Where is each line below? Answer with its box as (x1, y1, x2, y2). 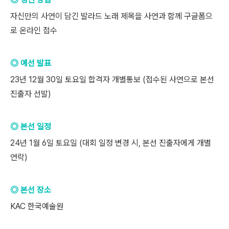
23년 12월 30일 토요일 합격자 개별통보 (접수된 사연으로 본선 (10, 75, 214, 84)
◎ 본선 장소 (10, 185, 51, 195)
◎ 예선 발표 (10, 58, 51, 68)
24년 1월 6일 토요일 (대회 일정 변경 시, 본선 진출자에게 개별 (10, 138, 211, 148)
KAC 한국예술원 (10, 201, 63, 211)
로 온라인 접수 (10, 26, 57, 35)
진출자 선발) (10, 89, 51, 99)
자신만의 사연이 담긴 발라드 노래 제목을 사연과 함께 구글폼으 (10, 11, 213, 21)
